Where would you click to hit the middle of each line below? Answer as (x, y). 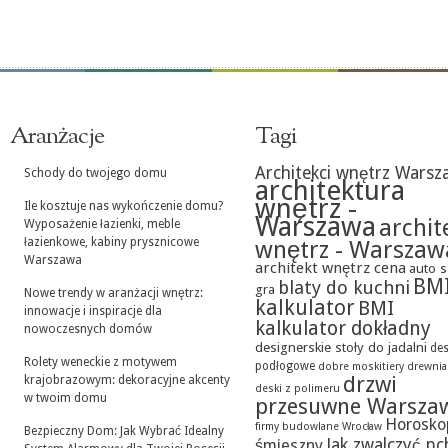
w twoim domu (65, 398)
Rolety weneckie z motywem (100, 362)
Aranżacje (57, 137)
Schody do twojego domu (95, 173)
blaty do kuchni (344, 287)
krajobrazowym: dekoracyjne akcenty (127, 380)
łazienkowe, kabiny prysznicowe (111, 242)
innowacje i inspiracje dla (93, 311)
